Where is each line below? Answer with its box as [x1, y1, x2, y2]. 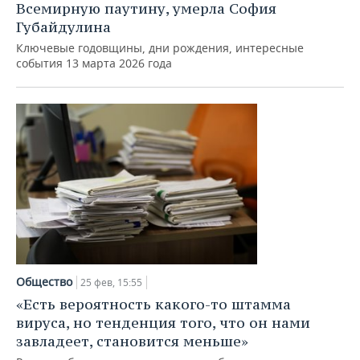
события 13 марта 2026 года [16, 55, 172, 71]
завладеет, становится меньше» [16, 332, 248, 350]
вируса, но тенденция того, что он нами [16, 313, 310, 332]
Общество [16, 274, 72, 289]
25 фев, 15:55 [80, 276, 142, 289]
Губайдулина [16, 18, 111, 36]
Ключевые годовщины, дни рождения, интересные [16, 40, 304, 55]
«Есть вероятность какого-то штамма [16, 295, 291, 313]
